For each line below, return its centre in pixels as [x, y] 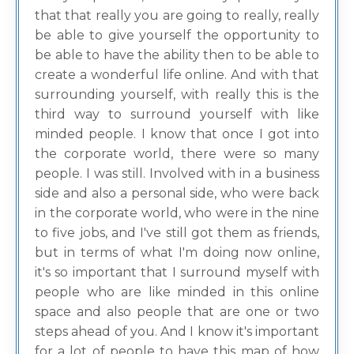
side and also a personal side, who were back [177, 194]
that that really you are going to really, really [177, 16]
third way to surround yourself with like [177, 115]
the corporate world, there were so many [177, 154]
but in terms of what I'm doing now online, [177, 253]
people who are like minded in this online [177, 292]
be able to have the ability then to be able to [177, 55]
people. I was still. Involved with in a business [177, 174]
